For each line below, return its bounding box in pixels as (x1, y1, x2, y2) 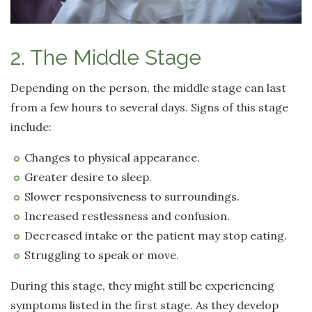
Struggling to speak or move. (24, 248, 179, 263)
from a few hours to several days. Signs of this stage (10, 100, 288, 115)
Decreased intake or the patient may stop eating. (24, 228, 287, 243)
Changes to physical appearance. (24, 150, 200, 165)
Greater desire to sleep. (24, 170, 152, 185)
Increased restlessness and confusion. (24, 209, 230, 224)
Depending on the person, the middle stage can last (10, 81, 286, 95)
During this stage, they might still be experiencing (10, 279, 274, 293)
